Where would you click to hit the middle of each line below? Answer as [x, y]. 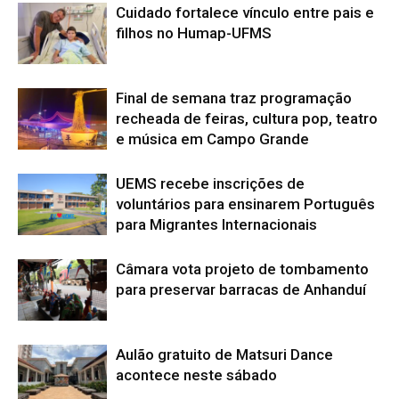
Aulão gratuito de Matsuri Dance [224, 355]
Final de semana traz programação [234, 98]
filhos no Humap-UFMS [194, 33]
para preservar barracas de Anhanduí [241, 290]
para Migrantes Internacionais [216, 225]
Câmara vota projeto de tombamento [242, 269]
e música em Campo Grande [212, 139]
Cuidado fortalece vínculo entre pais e [245, 13]
